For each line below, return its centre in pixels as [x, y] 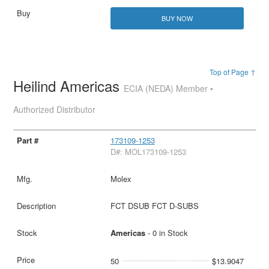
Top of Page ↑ [232, 72]
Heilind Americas [69, 86]
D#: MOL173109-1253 [148, 152]
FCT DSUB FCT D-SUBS [154, 206]
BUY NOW [177, 18]
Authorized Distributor [55, 110]
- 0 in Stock [166, 233]
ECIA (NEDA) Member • [169, 89]
